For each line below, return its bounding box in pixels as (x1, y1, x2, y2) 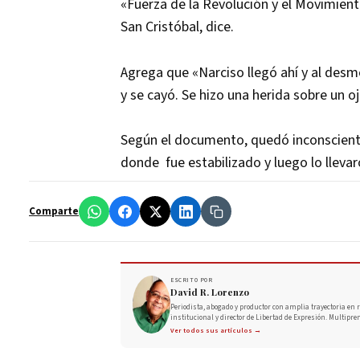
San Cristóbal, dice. (121, 16, 234, 37)
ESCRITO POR (170, 276, 213, 285)
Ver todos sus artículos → (170, 325, 261, 336)
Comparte (29, 204, 79, 219)
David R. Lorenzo (170, 286, 249, 299)
